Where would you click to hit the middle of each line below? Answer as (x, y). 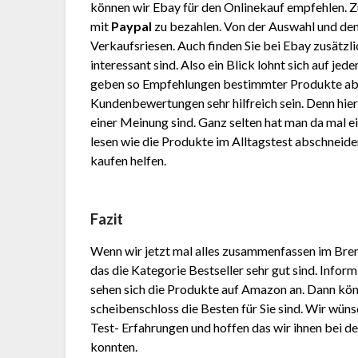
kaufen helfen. (129, 161)
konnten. (114, 347)
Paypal (132, 26)
